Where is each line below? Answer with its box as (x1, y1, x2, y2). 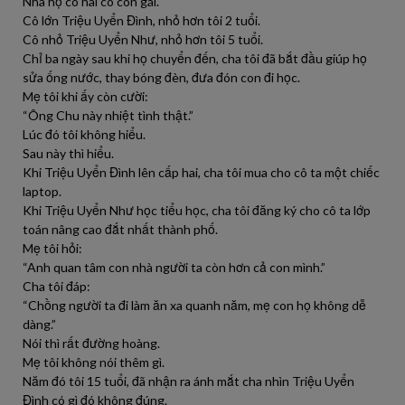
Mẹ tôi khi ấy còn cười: (23, 89, 148, 104)
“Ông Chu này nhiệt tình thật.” (23, 108, 193, 123)
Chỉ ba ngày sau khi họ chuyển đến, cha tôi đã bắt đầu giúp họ (23, 51, 367, 66)
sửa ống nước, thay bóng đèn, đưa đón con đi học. (23, 70, 300, 85)
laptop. (23, 184, 61, 199)
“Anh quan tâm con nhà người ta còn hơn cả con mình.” (23, 259, 325, 275)
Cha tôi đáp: (23, 278, 90, 294)
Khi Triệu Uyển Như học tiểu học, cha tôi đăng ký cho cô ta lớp (23, 202, 371, 218)
